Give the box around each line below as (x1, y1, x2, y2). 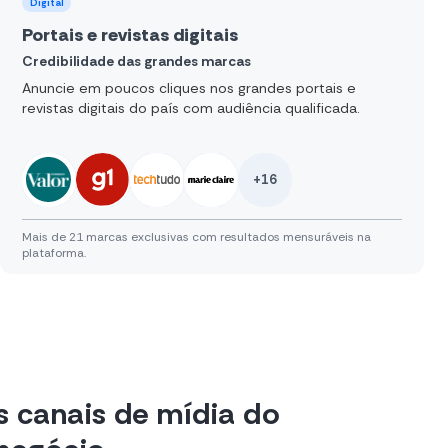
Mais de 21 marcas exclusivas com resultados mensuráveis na (22, 228, 371, 245)
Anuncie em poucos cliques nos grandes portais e (22, 78, 356, 97)
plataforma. (22, 244, 86, 261)
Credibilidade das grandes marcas (22, 52, 251, 70)
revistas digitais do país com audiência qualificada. (22, 98, 360, 117)
